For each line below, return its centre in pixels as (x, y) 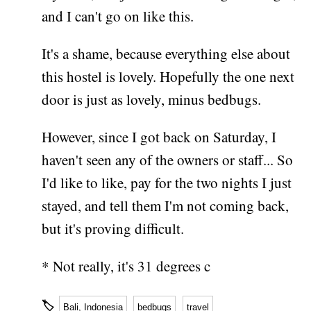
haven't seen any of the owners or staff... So (168, 160)
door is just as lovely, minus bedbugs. (152, 100)
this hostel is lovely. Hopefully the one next (168, 77)
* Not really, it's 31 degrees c (126, 266)
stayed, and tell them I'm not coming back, (166, 206)
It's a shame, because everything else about (166, 54)
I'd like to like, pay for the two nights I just (167, 183)
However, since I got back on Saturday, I (159, 137)
